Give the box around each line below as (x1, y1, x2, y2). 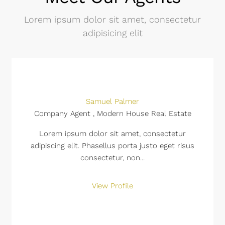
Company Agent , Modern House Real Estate (34, 109, 191, 118)
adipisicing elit (82, 28, 143, 38)
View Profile (92, 181, 133, 190)
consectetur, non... (80, 153, 145, 162)
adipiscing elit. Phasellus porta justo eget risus (31, 141, 194, 150)
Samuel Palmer (86, 97, 139, 106)
